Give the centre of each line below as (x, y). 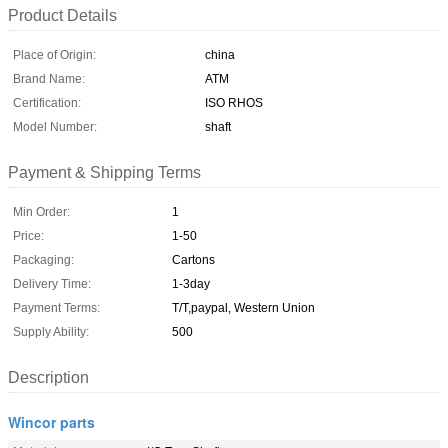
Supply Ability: (51, 331)
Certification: (47, 102)
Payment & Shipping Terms (104, 172)
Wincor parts (51, 421)
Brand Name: (49, 78)
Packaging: (43, 259)
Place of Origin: (54, 54)
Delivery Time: (52, 283)
